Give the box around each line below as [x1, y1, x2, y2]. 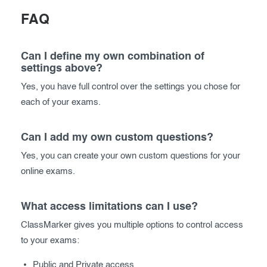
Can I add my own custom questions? [21, 132, 213, 144]
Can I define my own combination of [21, 51, 204, 63]
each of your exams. [21, 98, 101, 107]
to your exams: [21, 236, 79, 246]
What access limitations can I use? [21, 201, 198, 213]
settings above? [21, 63, 103, 74]
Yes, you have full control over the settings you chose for [21, 82, 240, 92]
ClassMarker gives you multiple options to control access [21, 221, 243, 230]
